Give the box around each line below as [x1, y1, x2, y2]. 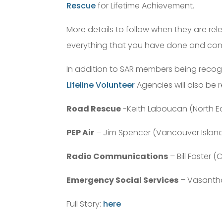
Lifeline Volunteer [66, 79, 135, 91]
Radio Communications [66, 151, 168, 162]
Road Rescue [66, 103, 121, 114]
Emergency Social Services [66, 174, 179, 186]
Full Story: [66, 198, 104, 210]
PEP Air [66, 127, 95, 138]
